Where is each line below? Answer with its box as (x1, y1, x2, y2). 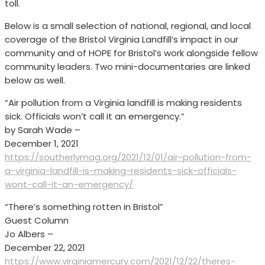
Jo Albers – (5, 228, 53, 241)
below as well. (5, 74, 65, 87)
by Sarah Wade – (5, 124, 80, 137)
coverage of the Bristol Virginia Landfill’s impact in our (5, 33, 238, 46)
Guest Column (5, 214, 69, 227)
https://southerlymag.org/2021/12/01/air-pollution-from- (5, 151, 251, 164)
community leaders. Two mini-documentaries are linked (5, 60, 250, 73)
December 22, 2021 (5, 241, 85, 254)
